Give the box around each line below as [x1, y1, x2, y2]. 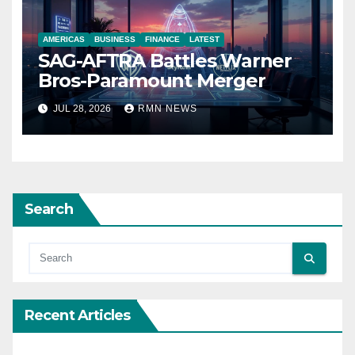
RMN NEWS [137, 102, 197, 114]
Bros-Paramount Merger [37, 69, 265, 93]
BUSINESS [94, 35, 136, 44]
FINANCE [144, 35, 180, 44]
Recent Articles [25, 307, 131, 325]
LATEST [189, 35, 219, 44]
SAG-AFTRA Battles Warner [37, 49, 292, 73]
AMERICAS [42, 35, 85, 44]
